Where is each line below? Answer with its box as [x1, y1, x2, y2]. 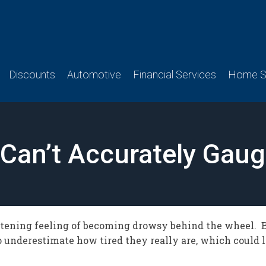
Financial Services [133, 68, 216, 81]
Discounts [9, 68, 55, 81]
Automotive [67, 68, 121, 81]
